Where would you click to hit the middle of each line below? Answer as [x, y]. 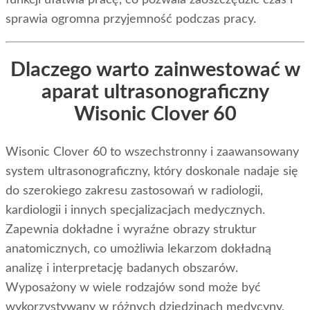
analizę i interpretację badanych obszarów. [122, 269]
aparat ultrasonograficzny [155, 92]
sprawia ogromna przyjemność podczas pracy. [131, 19]
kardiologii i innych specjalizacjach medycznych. [135, 211]
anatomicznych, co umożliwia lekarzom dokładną [138, 249]
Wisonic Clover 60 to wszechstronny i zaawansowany [152, 153]
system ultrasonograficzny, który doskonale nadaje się [152, 172]
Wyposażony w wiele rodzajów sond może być [133, 288]
